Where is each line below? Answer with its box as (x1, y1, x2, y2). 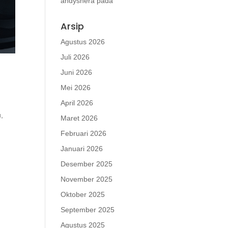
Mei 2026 (61, 83, 91, 92)
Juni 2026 (61, 68, 93, 76)
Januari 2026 (61, 145, 103, 153)
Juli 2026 (61, 53, 90, 61)
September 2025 (61, 206, 115, 214)
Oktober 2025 (61, 190, 105, 198)
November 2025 (61, 175, 113, 183)
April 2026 (61, 99, 94, 107)
